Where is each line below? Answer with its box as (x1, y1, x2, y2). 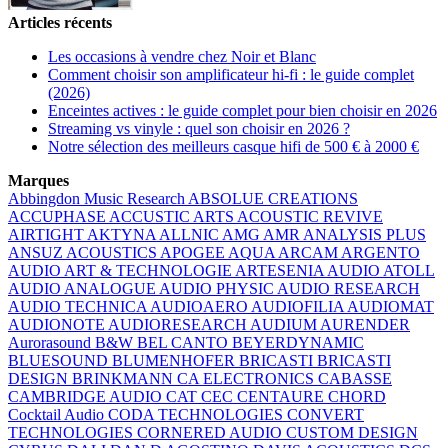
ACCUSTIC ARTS (109, 207, 237, 225)
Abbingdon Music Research (8, 189, 188, 207)
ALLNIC (159, 225, 222, 243)
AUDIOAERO (150, 297, 251, 315)
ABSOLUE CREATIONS (188, 189, 358, 207)
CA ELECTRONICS (177, 369, 318, 387)
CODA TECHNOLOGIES (108, 405, 287, 423)
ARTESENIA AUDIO (235, 261, 383, 279)
